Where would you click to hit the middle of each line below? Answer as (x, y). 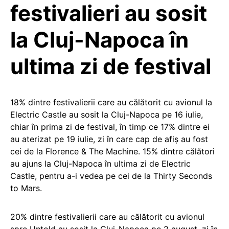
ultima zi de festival (111, 66)
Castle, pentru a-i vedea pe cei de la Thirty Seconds (111, 176)
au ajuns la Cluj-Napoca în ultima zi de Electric (100, 164)
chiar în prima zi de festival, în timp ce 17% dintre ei (110, 127)
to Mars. (26, 188)
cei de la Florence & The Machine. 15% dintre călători (112, 151)
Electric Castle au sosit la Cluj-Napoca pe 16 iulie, (107, 114)
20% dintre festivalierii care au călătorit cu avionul (107, 217)
